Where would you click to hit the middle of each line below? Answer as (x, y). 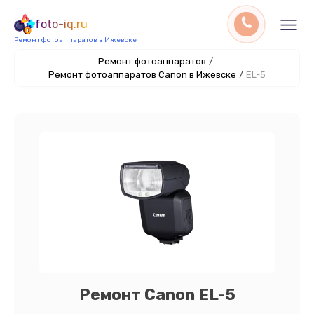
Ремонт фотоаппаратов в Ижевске (75, 40)
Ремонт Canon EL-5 (157, 294)
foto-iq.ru (61, 24)
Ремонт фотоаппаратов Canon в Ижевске (142, 75)
